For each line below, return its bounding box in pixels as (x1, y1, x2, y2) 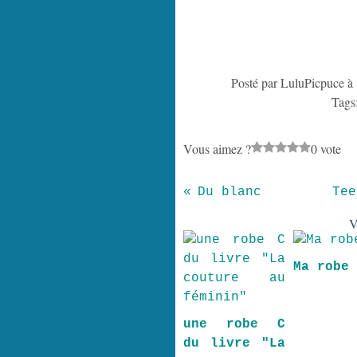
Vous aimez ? (182, 140, 251, 157)
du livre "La (182, 336, 286, 351)
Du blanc (197, 185, 261, 199)
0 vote (310, 140, 341, 157)
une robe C (182, 317, 286, 331)
